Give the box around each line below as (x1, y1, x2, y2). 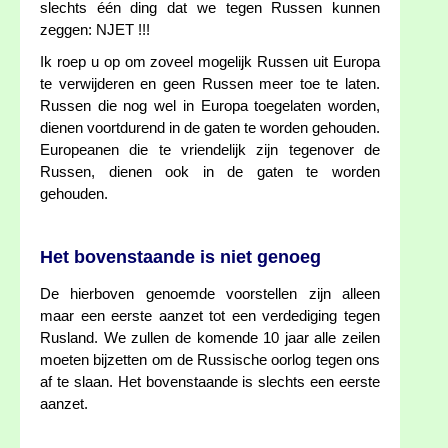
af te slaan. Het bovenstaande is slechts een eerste (40, 374, 380, 391)
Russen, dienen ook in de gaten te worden (40, 164, 380, 181)
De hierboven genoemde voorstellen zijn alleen (40, 286, 380, 303)
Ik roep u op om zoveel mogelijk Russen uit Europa (40, 54, 380, 71)
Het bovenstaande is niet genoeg (40, 247, 321, 268)
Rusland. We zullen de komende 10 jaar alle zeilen (40, 330, 380, 347)
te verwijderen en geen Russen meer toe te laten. (40, 76, 380, 93)
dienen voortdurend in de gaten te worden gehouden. (40, 120, 380, 137)
